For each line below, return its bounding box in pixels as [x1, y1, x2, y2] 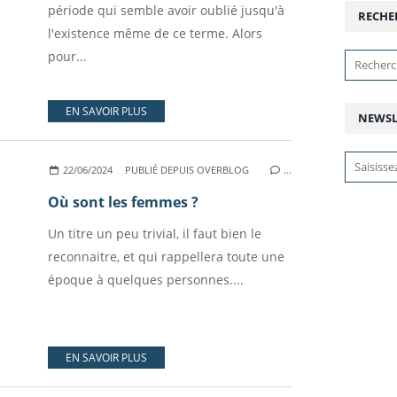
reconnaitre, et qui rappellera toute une [48, 248, 284, 265]
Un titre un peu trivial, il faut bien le [48, 225, 261, 242]
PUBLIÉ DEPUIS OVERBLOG [125, 163, 250, 176]
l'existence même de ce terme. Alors [48, 25, 262, 42]
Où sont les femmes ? [48, 192, 198, 212]
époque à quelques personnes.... [48, 271, 244, 288]
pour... [48, 48, 87, 65]
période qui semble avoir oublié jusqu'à [48, 2, 284, 19]
